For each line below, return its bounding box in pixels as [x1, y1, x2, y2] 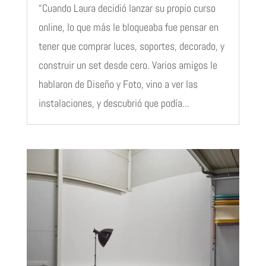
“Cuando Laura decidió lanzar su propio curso [38, 1, 216, 15]
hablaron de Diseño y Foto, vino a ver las [38, 77, 198, 91]
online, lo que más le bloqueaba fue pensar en [38, 20, 218, 34]
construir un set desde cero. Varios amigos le [38, 58, 217, 72]
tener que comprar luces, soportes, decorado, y [38, 39, 224, 53]
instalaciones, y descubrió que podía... [38, 96, 189, 110]
